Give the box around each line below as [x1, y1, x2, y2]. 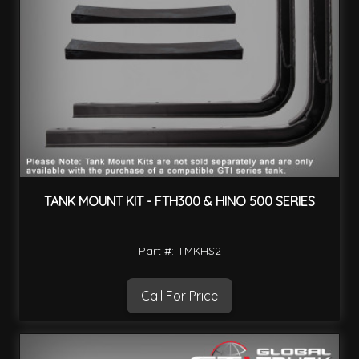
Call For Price [141, 288, 218, 305]
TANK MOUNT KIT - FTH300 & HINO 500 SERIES [44, 193, 315, 210]
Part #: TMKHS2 [138, 244, 221, 259]
